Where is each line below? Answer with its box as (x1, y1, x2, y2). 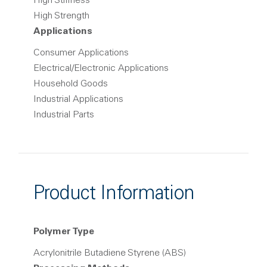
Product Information (33, 185, 195, 204)
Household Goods (33, 79, 108, 89)
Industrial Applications (33, 95, 123, 104)
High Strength (33, 11, 89, 21)
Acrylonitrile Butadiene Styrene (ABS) (33, 249, 186, 258)
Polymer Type (33, 227, 94, 237)
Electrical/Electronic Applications (33, 64, 169, 73)
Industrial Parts (33, 110, 94, 120)
